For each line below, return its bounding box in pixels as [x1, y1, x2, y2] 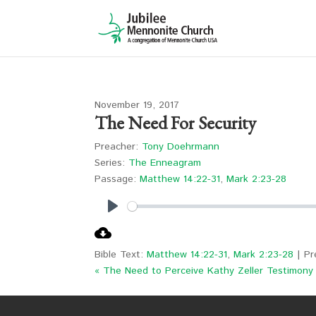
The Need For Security [95, 111, 257, 135]
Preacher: [95, 140, 139, 154]
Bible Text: [95, 248, 147, 262]
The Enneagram [128, 156, 202, 170]
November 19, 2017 [95, 98, 180, 112]
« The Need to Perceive [95, 264, 205, 278]
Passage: [95, 172, 137, 186]
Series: [95, 156, 126, 170]
